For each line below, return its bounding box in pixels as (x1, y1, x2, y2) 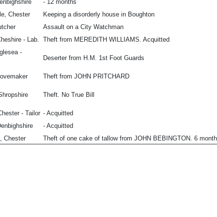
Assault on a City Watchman (43, 23, 124, 31)
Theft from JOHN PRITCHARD (43, 73, 129, 80)
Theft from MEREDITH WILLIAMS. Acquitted (43, 36, 170, 44)
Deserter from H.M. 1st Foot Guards (43, 54, 144, 62)
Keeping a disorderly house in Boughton (43, 11, 155, 18)
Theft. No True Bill (43, 91, 94, 99)
